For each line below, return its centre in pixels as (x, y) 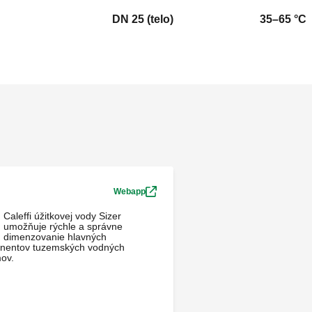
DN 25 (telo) (143, 19)
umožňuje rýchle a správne (63, 227)
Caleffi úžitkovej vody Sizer (62, 216)
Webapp (130, 192)
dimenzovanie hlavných (55, 237)
